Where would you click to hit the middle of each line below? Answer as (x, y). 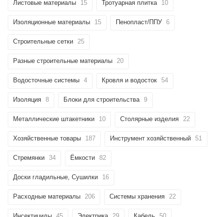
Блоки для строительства (101, 99)
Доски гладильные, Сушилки (55, 177)
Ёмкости (83, 157)
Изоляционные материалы (52, 22)
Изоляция (27, 99)
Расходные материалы (47, 196)
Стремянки (29, 157)
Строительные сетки (43, 41)
